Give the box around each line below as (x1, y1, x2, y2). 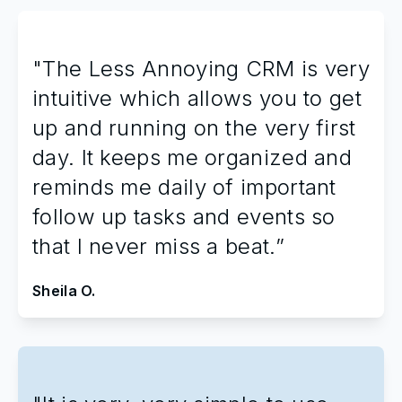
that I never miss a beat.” (32, 233, 284, 260)
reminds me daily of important (32, 174, 336, 201)
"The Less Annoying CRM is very (32, 56, 370, 83)
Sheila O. (32, 282, 96, 301)
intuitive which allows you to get (32, 85, 362, 112)
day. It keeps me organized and (32, 144, 352, 171)
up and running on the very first (32, 115, 356, 142)
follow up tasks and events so (32, 204, 336, 231)
